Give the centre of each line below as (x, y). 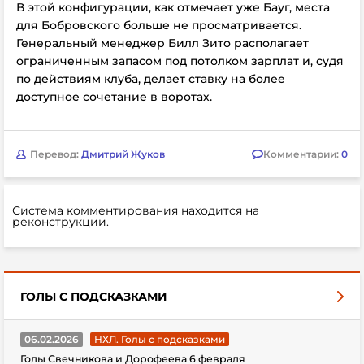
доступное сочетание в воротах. (114, 97)
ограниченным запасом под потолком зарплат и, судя (180, 61)
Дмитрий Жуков (123, 154)
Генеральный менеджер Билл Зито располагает (162, 43)
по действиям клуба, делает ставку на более (151, 79)
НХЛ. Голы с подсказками (160, 340)
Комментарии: (302, 154)
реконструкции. (61, 222)
